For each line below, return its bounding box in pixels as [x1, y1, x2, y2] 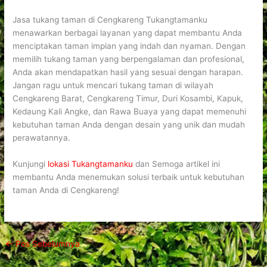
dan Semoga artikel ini [133, 159, 221, 169]
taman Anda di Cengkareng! [13, 185, 120, 195]
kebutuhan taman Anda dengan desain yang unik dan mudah [13, 120, 246, 130]
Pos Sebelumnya [13, 238, 80, 249]
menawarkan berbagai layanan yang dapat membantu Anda [13, 28, 243, 38]
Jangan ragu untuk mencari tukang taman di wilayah [13, 80, 214, 91]
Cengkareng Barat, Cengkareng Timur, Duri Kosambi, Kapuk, [13, 94, 244, 104]
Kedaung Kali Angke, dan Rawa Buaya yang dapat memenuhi [13, 107, 247, 117]
